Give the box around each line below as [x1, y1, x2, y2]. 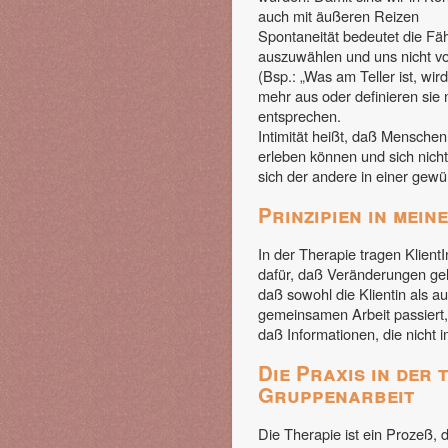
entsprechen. [258, 105, 341, 126]
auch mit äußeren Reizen [258, 5, 419, 26]
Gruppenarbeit [258, 380, 414, 409]
